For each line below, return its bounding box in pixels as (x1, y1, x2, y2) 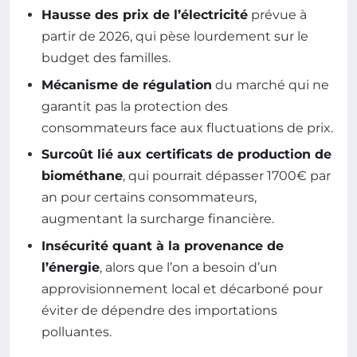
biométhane (41, 168, 123, 184)
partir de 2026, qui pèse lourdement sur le (41, 29, 308, 45)
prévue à (248, 7, 307, 23)
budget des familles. (41, 50, 171, 66)
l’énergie (41, 259, 100, 275)
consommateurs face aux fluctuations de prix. (41, 120, 333, 135)
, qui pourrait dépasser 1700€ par (123, 168, 331, 184)
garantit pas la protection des (41, 98, 228, 114)
